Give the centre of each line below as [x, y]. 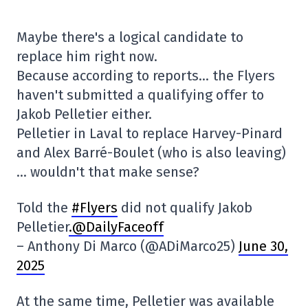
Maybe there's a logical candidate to [130, 37]
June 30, [263, 246]
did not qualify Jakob [185, 208]
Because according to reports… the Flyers [146, 76]
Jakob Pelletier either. [84, 114]
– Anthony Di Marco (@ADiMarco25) [128, 246]
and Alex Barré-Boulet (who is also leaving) [151, 153]
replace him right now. [87, 56]
